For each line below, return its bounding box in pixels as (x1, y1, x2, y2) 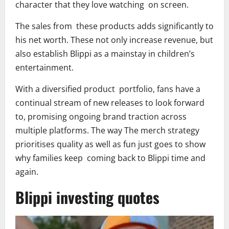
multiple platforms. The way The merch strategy (15, 124, 199, 136)
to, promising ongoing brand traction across (15, 110, 187, 122)
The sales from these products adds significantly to (15, 20, 214, 32)
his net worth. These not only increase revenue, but (15, 34, 213, 45)
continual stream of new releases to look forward (15, 97, 204, 108)
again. (15, 166, 38, 177)
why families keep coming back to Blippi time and (15, 152, 205, 164)
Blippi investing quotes (15, 185, 159, 209)
